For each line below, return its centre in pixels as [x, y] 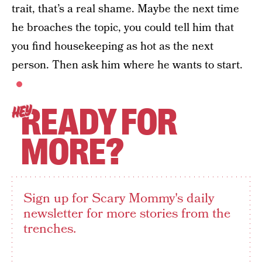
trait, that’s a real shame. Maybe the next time [125, 9]
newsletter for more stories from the [127, 213]
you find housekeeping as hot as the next [113, 46]
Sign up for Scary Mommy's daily [119, 198]
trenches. [50, 229]
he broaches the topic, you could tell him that [123, 28]
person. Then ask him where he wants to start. [127, 65]
